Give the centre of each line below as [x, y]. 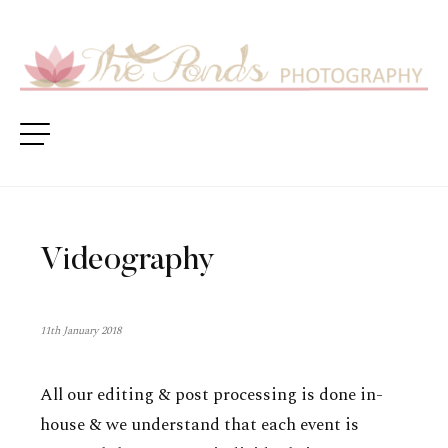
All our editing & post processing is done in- [211, 395]
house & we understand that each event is [199, 425]
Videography [127, 261]
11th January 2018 [80, 331]
